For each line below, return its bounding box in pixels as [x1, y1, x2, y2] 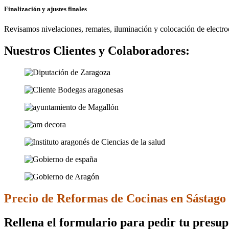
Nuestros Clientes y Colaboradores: [4, 44, 190, 58]
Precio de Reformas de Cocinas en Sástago [4, 192, 226, 205]
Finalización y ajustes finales [4, 5, 87, 13]
